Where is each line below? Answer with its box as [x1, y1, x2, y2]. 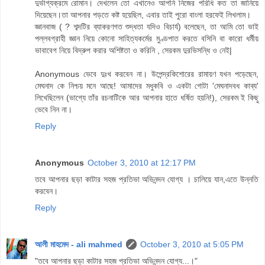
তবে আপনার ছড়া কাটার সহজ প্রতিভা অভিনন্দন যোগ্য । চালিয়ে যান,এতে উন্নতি [35, 174, 258, 185]
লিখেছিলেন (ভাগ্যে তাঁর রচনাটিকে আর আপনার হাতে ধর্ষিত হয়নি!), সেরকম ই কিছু [35, 93, 258, 103]
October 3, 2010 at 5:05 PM [140, 240, 244, 250]
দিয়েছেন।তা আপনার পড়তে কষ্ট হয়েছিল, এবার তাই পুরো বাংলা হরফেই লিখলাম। [35, 10, 251, 20]
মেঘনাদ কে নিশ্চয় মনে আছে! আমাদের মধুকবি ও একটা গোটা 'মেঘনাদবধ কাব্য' [35, 81, 258, 91]
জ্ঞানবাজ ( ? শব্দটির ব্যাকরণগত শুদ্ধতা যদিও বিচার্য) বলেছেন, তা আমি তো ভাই [35, 22, 258, 32]
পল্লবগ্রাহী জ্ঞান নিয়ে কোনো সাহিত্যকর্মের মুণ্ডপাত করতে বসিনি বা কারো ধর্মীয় [35, 34, 258, 44]
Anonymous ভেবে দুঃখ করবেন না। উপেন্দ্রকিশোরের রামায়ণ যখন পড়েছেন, [35, 69, 258, 79]
